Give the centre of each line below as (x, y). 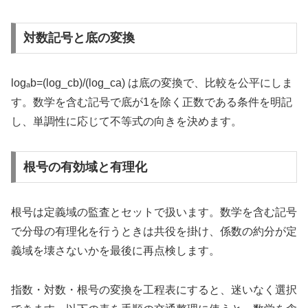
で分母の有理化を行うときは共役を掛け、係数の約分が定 (154, 231)
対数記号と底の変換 (79, 38)
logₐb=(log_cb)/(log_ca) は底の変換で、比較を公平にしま (152, 83)
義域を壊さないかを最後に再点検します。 (115, 250)
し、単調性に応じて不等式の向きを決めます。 (126, 122)
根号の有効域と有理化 (85, 167)
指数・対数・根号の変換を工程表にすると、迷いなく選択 (154, 289)
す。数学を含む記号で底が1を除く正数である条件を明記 (152, 102)
